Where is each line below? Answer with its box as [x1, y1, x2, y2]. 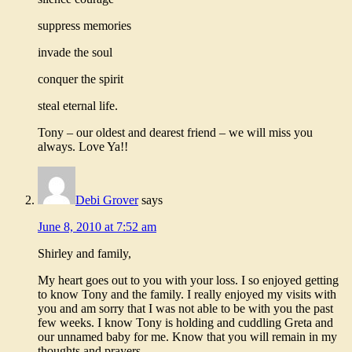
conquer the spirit [38, 72, 123, 86]
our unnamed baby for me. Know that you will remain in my [38, 330, 337, 344]
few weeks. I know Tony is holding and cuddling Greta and [38, 316, 333, 330]
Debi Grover [75, 193, 138, 207]
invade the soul [38, 46, 112, 60]
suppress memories [38, 19, 131, 33]
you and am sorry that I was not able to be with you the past [38, 302, 333, 316]
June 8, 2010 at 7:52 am [38, 220, 156, 234]
